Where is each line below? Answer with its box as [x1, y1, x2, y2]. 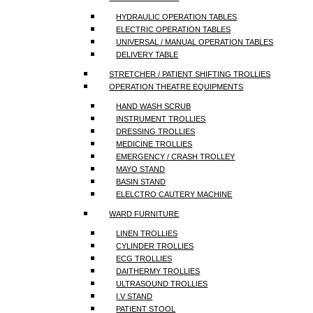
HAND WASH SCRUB [116, 102, 191, 110]
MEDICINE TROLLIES [116, 140, 193, 148]
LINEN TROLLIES [116, 229, 178, 238]
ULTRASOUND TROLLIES [116, 279, 208, 288]
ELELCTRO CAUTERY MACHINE [116, 190, 233, 198]
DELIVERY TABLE [116, 50, 179, 59]
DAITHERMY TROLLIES [116, 267, 201, 275]
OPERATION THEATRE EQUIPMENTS [109, 82, 244, 91]
